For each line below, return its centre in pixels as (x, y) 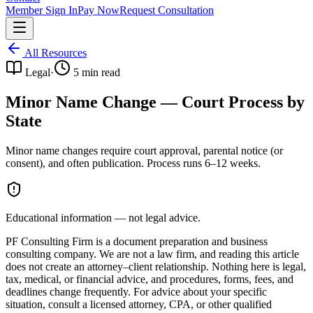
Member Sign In (42, 10)
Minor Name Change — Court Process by (155, 102)
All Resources (54, 53)
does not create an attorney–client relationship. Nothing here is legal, (156, 266)
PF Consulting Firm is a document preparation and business (137, 241)
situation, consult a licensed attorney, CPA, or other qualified (139, 304)
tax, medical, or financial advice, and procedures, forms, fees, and (150, 279)
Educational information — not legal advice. (103, 217)
